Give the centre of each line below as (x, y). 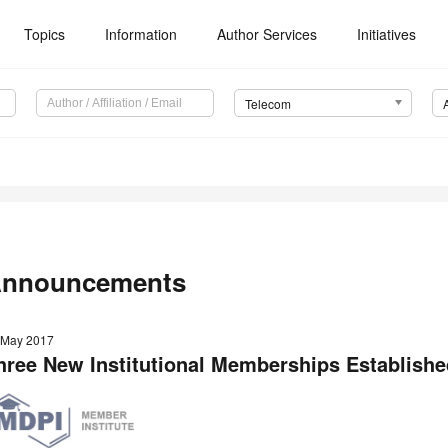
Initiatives (387, 34)
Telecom (267, 104)
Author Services (267, 34)
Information (141, 34)
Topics (45, 34)
